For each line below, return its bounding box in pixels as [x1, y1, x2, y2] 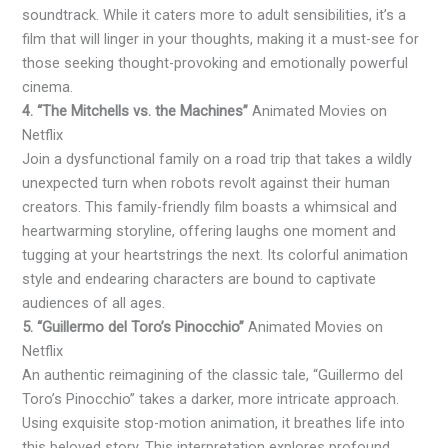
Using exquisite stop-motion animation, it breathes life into [22, 414, 406, 433]
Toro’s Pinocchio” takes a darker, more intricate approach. [22, 390, 400, 409]
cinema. [22, 78, 74, 97]
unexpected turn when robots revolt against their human [22, 174, 391, 193]
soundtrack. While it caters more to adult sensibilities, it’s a [22, 6, 407, 25]
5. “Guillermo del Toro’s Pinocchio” [22, 318, 245, 337]
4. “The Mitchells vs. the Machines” [22, 102, 249, 121]
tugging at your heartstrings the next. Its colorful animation [22, 246, 409, 265]
